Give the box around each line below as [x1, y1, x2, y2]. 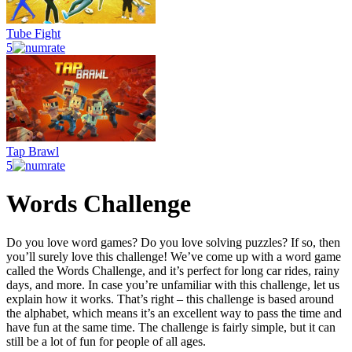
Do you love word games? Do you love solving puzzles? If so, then [6, 235, 340, 249]
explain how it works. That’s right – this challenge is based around [6, 291, 334, 306]
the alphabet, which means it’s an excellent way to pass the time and [6, 306, 342, 320]
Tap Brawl [6, 144, 59, 158]
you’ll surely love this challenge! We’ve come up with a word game [6, 249, 341, 263]
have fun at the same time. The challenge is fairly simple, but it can [6, 320, 335, 334]
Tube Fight [6, 26, 60, 40]
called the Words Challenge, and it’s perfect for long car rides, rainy [6, 263, 339, 277]
